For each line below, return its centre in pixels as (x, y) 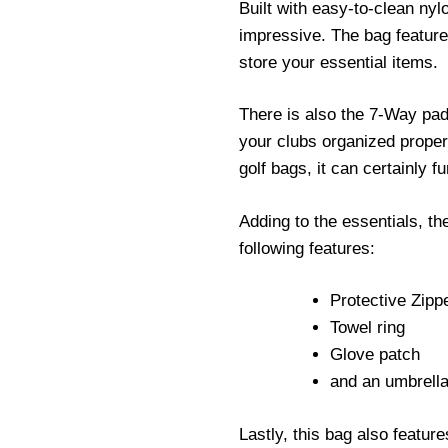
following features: (307, 248)
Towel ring (367, 328)
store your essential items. (338, 62)
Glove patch (375, 355)
